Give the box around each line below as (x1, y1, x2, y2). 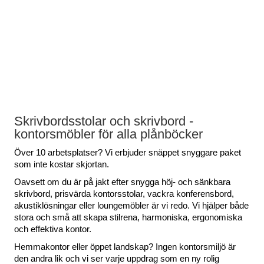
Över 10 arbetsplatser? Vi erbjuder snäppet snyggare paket (14, 147, 241, 158)
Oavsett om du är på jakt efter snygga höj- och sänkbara (14, 177, 230, 187)
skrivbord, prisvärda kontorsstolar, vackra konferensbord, (14, 189, 234, 199)
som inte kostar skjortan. (14, 159, 109, 170)
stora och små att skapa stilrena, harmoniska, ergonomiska (14, 212, 242, 223)
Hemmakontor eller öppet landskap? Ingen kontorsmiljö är (14, 242, 236, 252)
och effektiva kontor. (14, 224, 91, 235)
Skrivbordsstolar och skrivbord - (14, 114, 193, 129)
